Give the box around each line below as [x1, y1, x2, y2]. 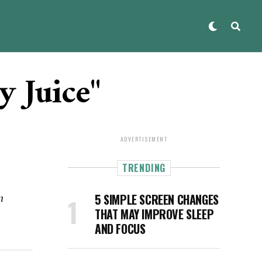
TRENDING [122, 161, 166, 175]
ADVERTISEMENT [120, 135, 168, 143]
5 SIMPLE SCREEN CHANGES [95, 191, 219, 208]
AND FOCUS [95, 220, 146, 237]
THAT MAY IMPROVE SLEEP [95, 205, 214, 223]
